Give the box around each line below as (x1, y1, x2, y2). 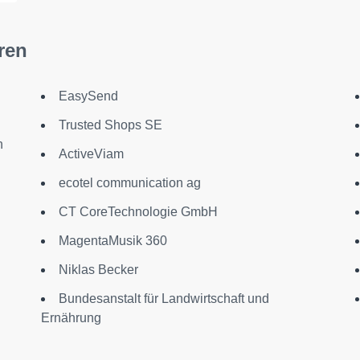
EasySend (58, 89, 118, 104)
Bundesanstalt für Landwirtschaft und (58, 292, 269, 306)
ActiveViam (58, 147, 124, 162)
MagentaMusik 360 (58, 234, 167, 248)
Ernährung (40, 311, 101, 325)
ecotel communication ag (58, 176, 201, 190)
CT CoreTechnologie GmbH (58, 205, 218, 219)
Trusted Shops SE (58, 118, 162, 133)
